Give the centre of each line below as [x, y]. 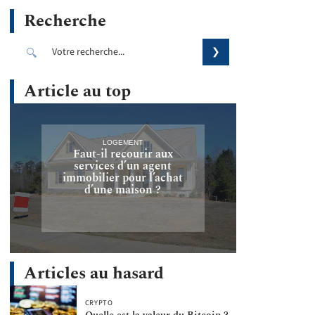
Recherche [65, 21]
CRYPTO [99, 303]
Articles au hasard [94, 273]
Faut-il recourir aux [123, 154]
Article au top [77, 91]
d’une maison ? [123, 189]
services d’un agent [123, 166]
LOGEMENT [123, 142]
